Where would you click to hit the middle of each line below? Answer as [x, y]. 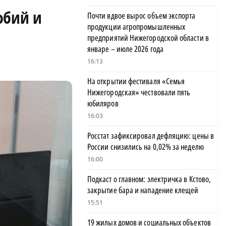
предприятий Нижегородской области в [148, 38]
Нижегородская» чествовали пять [139, 93]
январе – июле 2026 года [125, 49]
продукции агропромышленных [136, 27]
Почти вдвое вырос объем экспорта [142, 16]
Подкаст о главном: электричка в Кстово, [149, 179]
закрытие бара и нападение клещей [143, 190]
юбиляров [103, 104]
